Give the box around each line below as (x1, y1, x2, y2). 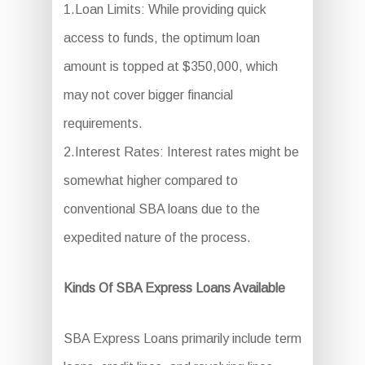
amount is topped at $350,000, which (63, 59, 278, 73)
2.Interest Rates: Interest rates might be (63, 145, 299, 159)
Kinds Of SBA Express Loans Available (63, 281, 285, 295)
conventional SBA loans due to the (63, 202, 260, 216)
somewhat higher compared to (63, 174, 238, 187)
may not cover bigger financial (63, 88, 233, 102)
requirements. (63, 117, 143, 130)
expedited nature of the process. (63, 231, 251, 244)
